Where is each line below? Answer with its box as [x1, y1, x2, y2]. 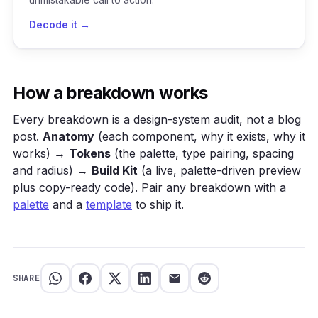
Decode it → [29, 18, 90, 31]
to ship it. [132, 197, 184, 212]
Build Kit [92, 163, 138, 177]
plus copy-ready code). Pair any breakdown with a [13, 180, 286, 194]
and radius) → [13, 163, 92, 177]
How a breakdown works [13, 82, 208, 103]
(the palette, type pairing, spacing [111, 146, 294, 160]
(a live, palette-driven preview [138, 163, 301, 177]
